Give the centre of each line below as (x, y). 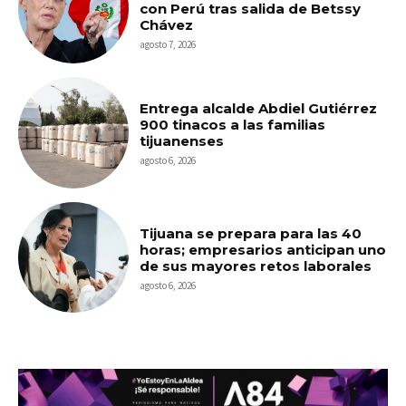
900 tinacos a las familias (233, 125)
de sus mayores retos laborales (256, 266)
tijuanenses (182, 141)
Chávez (167, 24)
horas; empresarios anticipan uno (263, 249)
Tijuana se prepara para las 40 (251, 233)
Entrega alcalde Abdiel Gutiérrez (259, 109)
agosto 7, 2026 (168, 44)
